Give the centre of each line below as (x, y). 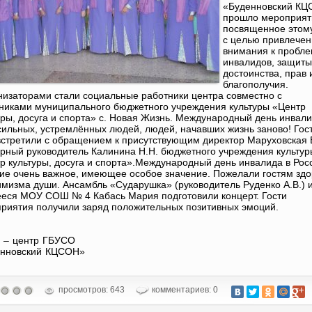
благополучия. (258, 84)
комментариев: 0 (184, 290)
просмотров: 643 (91, 290)
